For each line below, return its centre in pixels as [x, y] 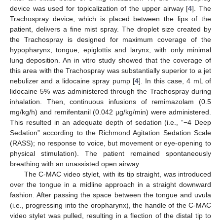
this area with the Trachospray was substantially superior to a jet [110, 71]
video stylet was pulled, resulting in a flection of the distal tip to [110, 216]
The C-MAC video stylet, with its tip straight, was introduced [117, 174]
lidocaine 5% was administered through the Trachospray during [110, 92]
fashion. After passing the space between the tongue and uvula [110, 195]
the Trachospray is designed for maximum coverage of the [110, 40]
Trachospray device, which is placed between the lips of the [110, 19]
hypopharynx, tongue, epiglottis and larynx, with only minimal [110, 50]
